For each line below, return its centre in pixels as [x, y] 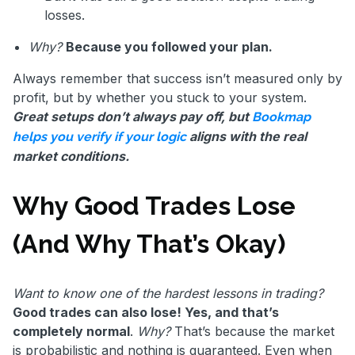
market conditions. [71, 157]
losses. [65, 15]
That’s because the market [252, 332]
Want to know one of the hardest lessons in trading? [168, 294]
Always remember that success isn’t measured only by [177, 79]
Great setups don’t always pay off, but [132, 117]
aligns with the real [246, 137]
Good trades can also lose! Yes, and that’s [146, 313]
